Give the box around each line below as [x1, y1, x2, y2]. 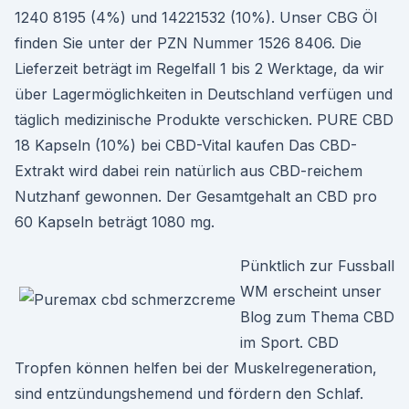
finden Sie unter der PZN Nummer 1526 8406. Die [15, 34, 362, 52]
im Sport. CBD [240, 333, 339, 351]
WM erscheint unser [240, 282, 382, 300]
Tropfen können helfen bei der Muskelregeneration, [15, 359, 377, 377]
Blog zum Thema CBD [240, 308, 394, 326]
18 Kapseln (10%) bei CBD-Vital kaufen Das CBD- [15, 136, 357, 154]
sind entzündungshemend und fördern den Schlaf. [15, 384, 363, 403]
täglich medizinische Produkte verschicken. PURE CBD [15, 110, 393, 129]
